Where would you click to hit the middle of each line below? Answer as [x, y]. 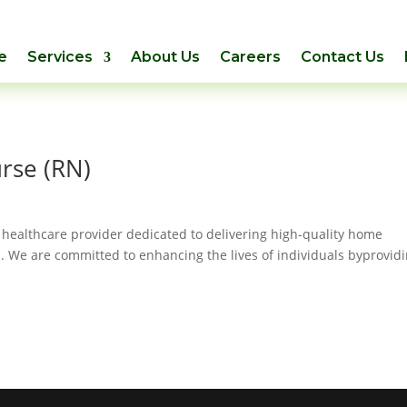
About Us [165, 57]
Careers [250, 57]
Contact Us [342, 57]
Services [60, 57]
